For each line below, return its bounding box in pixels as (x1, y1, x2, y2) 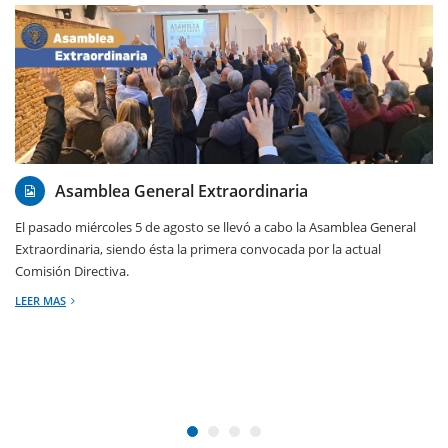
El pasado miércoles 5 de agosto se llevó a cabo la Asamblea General (15, 217, 416, 236)
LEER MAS (15, 292, 66, 308)
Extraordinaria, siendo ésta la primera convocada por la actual (15, 239, 381, 258)
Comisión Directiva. (15, 261, 129, 280)
